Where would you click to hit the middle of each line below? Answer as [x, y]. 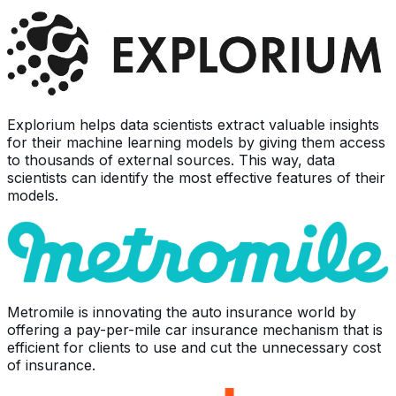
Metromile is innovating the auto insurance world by [182, 312]
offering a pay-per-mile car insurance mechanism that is [195, 329]
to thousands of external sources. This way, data [171, 160]
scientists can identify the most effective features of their [196, 177]
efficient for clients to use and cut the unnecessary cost [194, 347]
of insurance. [51, 365]
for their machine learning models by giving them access [196, 142]
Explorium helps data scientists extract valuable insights [193, 124]
